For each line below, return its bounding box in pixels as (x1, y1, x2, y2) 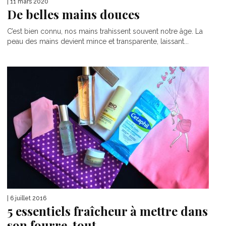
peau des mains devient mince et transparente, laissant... (7, 37, 189, 46)
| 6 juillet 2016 (7, 195, 46, 202)
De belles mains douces (7, 6, 140, 23)
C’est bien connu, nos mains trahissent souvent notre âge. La (7, 27, 203, 36)
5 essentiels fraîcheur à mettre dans (7, 203, 208, 219)
